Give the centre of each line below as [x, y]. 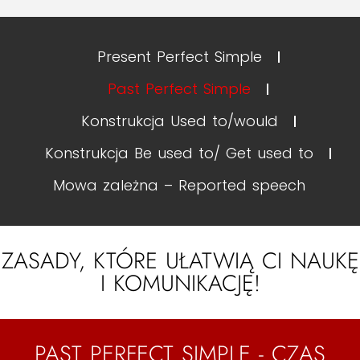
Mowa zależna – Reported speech [179, 185]
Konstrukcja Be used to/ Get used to [179, 153]
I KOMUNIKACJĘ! [180, 283]
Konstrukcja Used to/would [179, 121]
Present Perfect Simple [179, 57]
